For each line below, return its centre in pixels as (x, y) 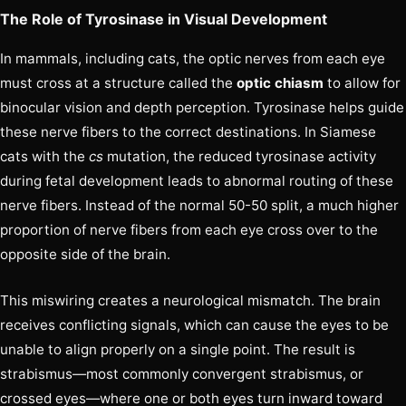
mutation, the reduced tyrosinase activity (240, 157)
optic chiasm (280, 83)
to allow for (362, 83)
